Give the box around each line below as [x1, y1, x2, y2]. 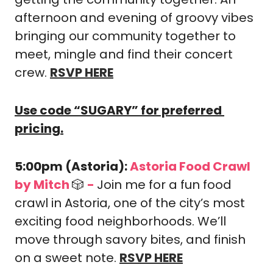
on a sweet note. [15, 249, 119, 266]
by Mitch [15, 176, 72, 193]
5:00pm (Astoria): [15, 158, 130, 175]
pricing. [15, 120, 63, 137]
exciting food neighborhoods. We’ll [15, 213, 226, 230]
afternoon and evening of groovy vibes [15, 9, 253, 26]
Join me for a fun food [97, 176, 232, 193]
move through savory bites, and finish [15, 231, 246, 248]
